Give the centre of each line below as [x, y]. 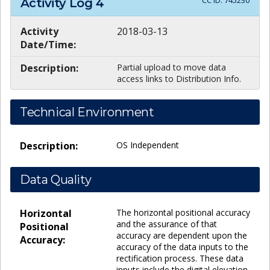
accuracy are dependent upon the [182, 235]
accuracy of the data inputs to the [182, 246]
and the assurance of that [167, 224]
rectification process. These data [180, 258]
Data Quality [56, 179]
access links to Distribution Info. [179, 78]
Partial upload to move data [171, 67]
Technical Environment [87, 112]
